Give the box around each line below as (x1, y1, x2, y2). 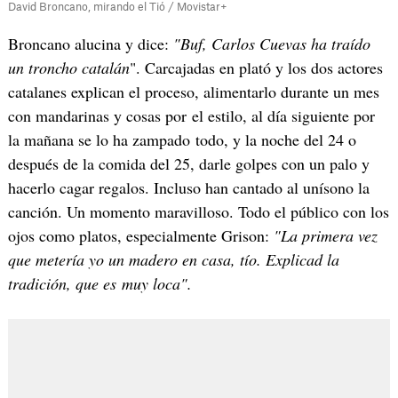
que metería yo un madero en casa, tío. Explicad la (7, 248, 339, 270)
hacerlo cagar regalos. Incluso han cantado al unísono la (7, 176, 370, 198)
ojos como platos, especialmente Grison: (7, 224, 274, 246)
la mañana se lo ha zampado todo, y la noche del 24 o (7, 128, 356, 150)
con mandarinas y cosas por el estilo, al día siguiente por (7, 104, 375, 126)
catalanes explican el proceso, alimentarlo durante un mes (7, 80, 379, 102)
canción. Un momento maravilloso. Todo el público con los (7, 200, 389, 222)
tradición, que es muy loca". (7, 272, 192, 294)
